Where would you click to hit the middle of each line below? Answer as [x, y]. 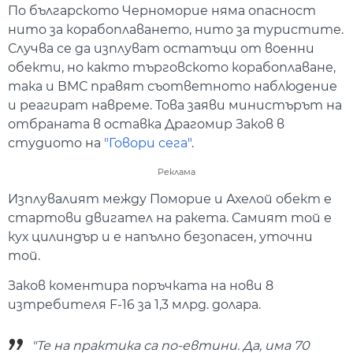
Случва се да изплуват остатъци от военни [161, 49]
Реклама [176, 171]
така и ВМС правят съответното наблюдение [173, 87]
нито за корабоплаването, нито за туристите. [176, 30]
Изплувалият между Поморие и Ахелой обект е [170, 199]
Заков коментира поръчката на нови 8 [141, 285]
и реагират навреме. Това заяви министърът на [175, 106]
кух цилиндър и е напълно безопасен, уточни [160, 236]
